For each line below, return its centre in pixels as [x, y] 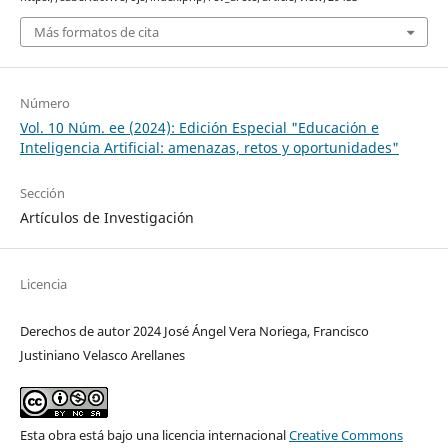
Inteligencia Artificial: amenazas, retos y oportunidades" [209, 148]
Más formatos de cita [96, 32]
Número [44, 103]
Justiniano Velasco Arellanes [102, 355]
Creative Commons [345, 435]
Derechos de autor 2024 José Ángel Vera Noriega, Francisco [194, 331]
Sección [42, 193]
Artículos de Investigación [106, 218]
